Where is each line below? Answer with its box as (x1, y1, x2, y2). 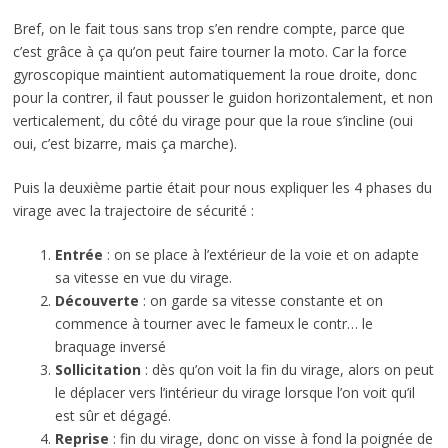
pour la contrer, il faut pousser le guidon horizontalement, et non (12, 87, 433, 107)
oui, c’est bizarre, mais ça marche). (12, 133, 237, 153)
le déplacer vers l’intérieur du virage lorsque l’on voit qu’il (54, 382, 415, 402)
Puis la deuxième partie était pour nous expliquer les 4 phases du (12, 177, 432, 197)
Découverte (54, 290, 139, 310)
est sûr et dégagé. (54, 405, 183, 425)
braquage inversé (54, 336, 174, 356)
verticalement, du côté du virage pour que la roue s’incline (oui (12, 110, 413, 130)
